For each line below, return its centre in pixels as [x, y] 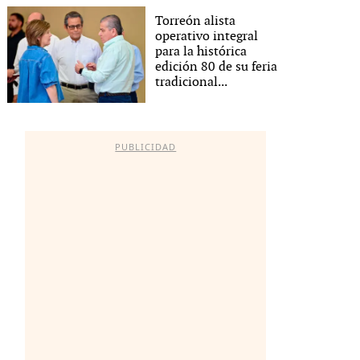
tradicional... [192, 82]
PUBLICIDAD [146, 147]
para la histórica [201, 51]
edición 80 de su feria [217, 67]
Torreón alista [196, 21]
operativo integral [207, 36]
